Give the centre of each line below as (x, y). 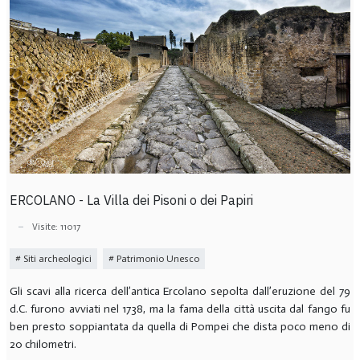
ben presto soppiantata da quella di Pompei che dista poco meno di (180, 327)
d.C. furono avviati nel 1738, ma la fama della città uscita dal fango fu (180, 309)
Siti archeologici (56, 258)
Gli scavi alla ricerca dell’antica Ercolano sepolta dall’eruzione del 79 (180, 292)
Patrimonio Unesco (156, 258)
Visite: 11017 (56, 227)
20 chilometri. (43, 345)
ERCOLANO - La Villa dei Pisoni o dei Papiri (131, 200)
